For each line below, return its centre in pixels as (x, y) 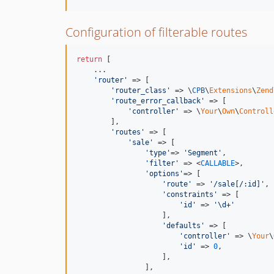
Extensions (231, 91)
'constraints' (190, 194)
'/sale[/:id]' (237, 184)
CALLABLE (218, 163)
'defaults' (183, 226)
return (89, 59)
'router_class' (141, 91)
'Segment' (203, 153)
